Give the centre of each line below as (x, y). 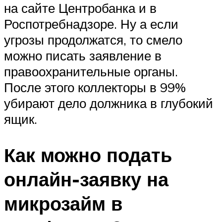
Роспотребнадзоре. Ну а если (91, 24)
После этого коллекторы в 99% (95, 87)
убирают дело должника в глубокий (109, 103)
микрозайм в (63, 203)
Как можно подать (88, 155)
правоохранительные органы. (91, 72)
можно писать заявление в (83, 56)
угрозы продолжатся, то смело (93, 40)
